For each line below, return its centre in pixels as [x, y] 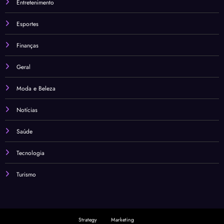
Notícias [27, 110]
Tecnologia [30, 153]
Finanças [27, 45]
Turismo [26, 174]
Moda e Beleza [36, 88]
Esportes [27, 24]
